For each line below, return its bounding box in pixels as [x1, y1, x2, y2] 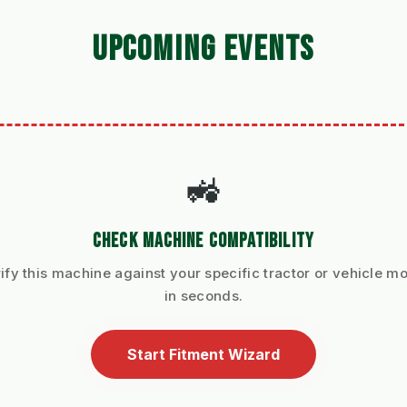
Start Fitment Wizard [127, 345, 280, 364]
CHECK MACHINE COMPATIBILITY [93, 229, 314, 254]
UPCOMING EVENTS [92, 28, 315, 72]
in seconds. [164, 287, 243, 305]
